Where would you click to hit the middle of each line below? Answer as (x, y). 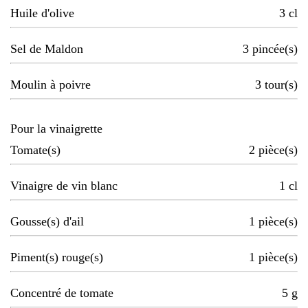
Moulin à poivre (51, 85)
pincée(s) (275, 49)
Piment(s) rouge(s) (57, 257)
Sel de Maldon (47, 49)
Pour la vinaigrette (56, 129)
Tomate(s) (35, 150)
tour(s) (281, 85)
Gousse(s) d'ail (47, 222)
